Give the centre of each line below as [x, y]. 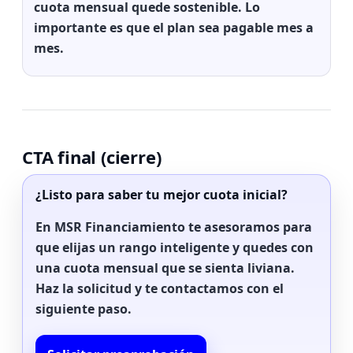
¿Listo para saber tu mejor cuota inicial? [162, 195]
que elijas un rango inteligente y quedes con [175, 247]
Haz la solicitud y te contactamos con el [160, 288]
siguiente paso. [84, 309]
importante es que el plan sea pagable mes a [174, 28]
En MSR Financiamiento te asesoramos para [174, 227]
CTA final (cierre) [92, 157]
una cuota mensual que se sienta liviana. [165, 268]
